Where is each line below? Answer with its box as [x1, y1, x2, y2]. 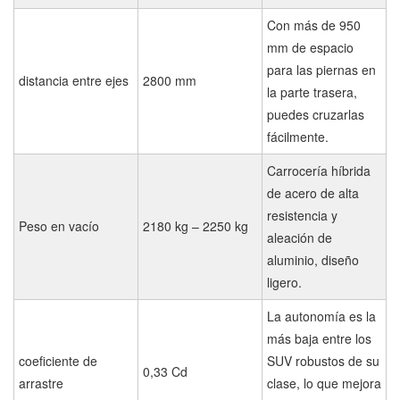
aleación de [267, 228, 332, 246]
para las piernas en [267, 60, 376, 79]
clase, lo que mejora [267, 373, 381, 392]
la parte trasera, [267, 82, 357, 101]
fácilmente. [267, 127, 329, 146]
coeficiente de [19, 351, 97, 370]
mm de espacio [267, 37, 354, 56]
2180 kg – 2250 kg [143, 216, 248, 235]
